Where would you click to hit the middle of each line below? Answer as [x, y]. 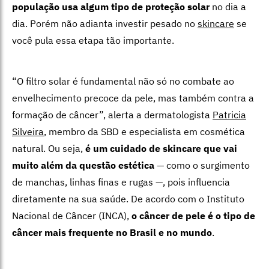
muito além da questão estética [83, 165]
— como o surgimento [202, 165]
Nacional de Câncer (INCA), [72, 216]
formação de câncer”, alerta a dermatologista [112, 115]
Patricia [229, 115]
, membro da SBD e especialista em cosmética [144, 132]
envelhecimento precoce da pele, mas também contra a [133, 98]
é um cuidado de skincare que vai [161, 149]
